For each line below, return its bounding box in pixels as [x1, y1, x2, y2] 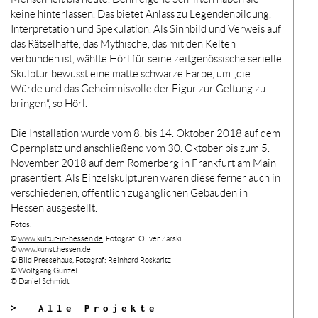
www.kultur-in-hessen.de [18, 234, 103, 243]
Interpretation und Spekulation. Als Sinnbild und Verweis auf [11, 23, 281, 35]
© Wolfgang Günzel [11, 265, 77, 275]
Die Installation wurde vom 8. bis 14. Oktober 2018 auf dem [11, 127, 280, 139]
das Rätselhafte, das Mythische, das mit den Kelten [11, 38, 236, 50]
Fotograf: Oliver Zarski [104, 234, 182, 243]
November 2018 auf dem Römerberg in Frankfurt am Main [11, 157, 276, 169]
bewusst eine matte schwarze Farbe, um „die [51, 67, 251, 79]
